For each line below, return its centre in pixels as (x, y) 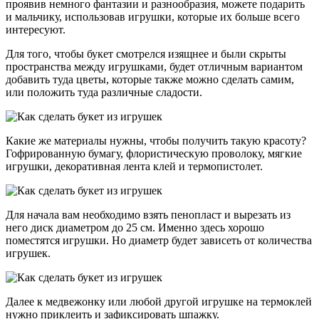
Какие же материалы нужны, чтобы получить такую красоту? (156, 141)
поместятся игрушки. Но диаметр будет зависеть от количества (159, 241)
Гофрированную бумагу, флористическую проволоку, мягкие (154, 154)
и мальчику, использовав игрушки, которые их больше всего (153, 17)
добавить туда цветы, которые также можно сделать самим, (150, 80)
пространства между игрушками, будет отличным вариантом (154, 67)
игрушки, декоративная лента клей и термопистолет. (134, 167)
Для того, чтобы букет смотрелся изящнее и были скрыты (146, 54)
